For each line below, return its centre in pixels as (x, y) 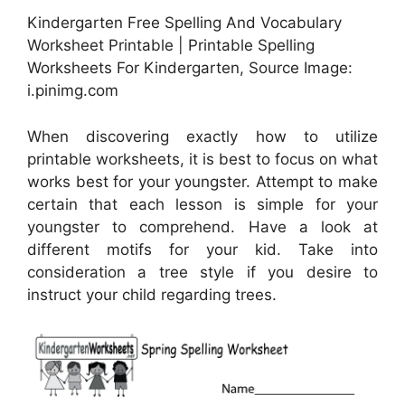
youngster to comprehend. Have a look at (202, 226)
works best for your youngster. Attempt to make (202, 181)
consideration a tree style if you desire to (202, 272)
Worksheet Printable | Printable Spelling (171, 46)
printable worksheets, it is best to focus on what (202, 159)
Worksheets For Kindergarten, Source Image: (190, 68)
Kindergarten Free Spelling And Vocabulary (184, 23)
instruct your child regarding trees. (152, 294)
